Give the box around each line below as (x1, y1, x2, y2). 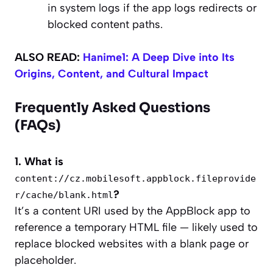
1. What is (15, 155, 63, 169)
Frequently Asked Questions (15, 99, 210, 116)
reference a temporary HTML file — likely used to (15, 221, 258, 235)
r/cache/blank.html (15, 190, 113, 201)
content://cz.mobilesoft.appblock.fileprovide (15, 173, 256, 185)
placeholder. (15, 253, 76, 268)
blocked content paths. (48, 18, 163, 32)
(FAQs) (15, 117, 61, 134)
